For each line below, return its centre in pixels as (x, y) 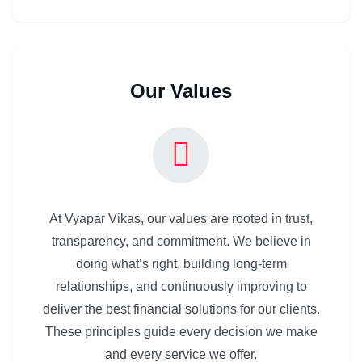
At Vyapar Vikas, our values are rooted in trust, (181, 218)
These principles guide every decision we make (181, 331)
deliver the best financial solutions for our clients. (181, 309)
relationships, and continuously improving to (181, 286)
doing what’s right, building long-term (181, 263)
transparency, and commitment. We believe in (181, 241)
